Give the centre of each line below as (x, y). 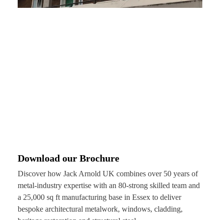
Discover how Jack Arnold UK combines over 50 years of (108, 174)
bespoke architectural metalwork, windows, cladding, (100, 209)
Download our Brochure (69, 158)
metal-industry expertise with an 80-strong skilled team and (109, 185)
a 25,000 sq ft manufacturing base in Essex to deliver (99, 197)
